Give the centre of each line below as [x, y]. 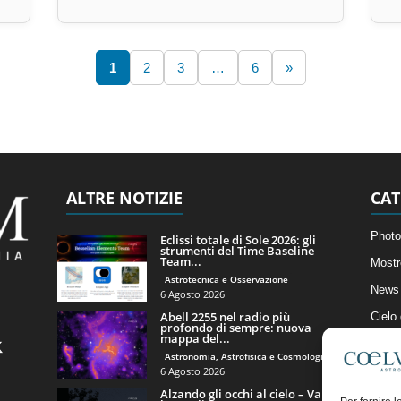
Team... [180, 261]
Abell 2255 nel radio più [225, 316]
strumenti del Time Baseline [237, 250]
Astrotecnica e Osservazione [226, 279]
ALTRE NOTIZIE [124, 197]
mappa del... [195, 338]
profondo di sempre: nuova [235, 327]
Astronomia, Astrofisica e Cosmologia [246, 356]
